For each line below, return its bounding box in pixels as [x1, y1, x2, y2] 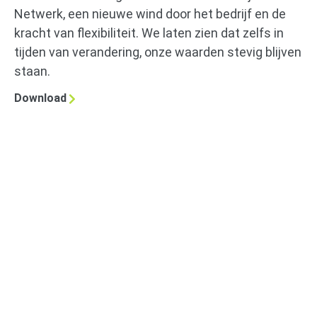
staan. [14, 63, 50, 79]
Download [14, 91, 67, 105]
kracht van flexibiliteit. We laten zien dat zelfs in [14, 25, 284, 40]
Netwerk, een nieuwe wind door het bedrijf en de [14, 6, 286, 21]
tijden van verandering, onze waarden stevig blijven [14, 44, 301, 59]
